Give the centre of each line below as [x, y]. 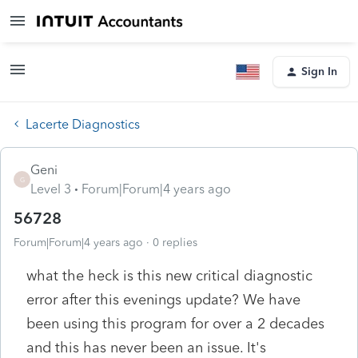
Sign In [319, 72]
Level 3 [51, 189]
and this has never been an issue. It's [146, 347]
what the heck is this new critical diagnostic [169, 275]
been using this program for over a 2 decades [175, 323]
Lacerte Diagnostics [83, 124]
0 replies [175, 242]
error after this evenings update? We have [163, 299]
